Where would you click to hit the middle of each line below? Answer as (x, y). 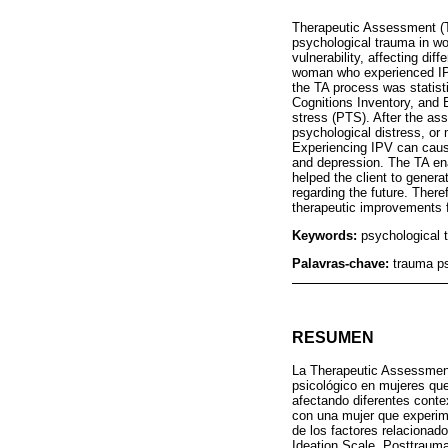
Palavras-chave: (342, 263)
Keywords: (326, 235)
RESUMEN (333, 338)
